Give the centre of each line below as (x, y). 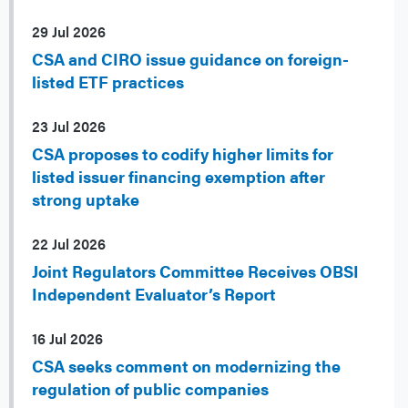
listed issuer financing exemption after (178, 177)
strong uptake (86, 199)
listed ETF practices (108, 82)
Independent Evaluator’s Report (154, 294)
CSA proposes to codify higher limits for (183, 154)
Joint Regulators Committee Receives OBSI (195, 271)
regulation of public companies (150, 389)
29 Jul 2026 (69, 32)
